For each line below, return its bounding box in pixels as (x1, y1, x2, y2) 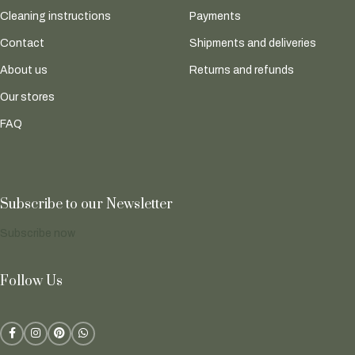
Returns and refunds (189, 64, 294, 77)
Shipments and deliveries (189, 37, 316, 50)
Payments (189, 10, 241, 23)
